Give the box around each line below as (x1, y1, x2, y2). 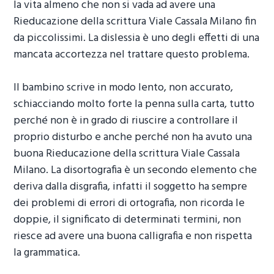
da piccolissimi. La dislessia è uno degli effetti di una (13, 29, 260, 47)
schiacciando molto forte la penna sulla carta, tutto (13, 95, 255, 113)
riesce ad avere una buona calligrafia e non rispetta (13, 227, 253, 245)
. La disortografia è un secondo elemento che (46, 161, 257, 179)
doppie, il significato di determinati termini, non (13, 210, 242, 229)
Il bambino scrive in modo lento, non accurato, (13, 78, 234, 97)
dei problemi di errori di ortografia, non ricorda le (13, 194, 245, 212)
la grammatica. (13, 243, 81, 262)
